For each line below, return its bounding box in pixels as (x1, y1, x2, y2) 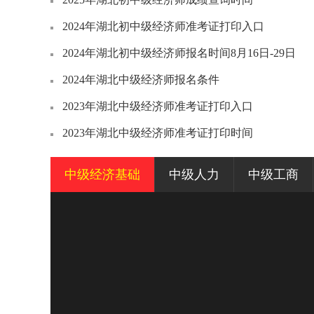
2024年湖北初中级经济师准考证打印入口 (62, 20, 264, 32)
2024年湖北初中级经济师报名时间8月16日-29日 (62, 47, 296, 59)
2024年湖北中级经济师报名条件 (62, 74, 219, 86)
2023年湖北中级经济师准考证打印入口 (62, 100, 253, 112)
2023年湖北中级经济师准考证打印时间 (62, 127, 253, 139)
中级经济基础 (64, 168, 140, 182)
